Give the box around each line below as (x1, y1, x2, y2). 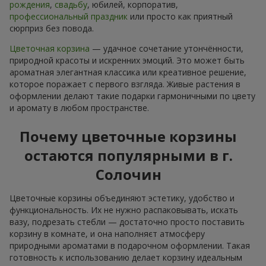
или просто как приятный (128, 11, 233, 23)
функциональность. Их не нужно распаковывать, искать (9, 204, 238, 216)
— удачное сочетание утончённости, (90, 43, 243, 55)
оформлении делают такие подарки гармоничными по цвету (9, 90, 255, 102)
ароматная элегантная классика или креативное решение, (9, 66, 246, 78)
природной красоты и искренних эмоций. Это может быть (9, 55, 245, 66)
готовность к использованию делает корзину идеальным (9, 252, 242, 264)
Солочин (95, 164, 161, 185)
